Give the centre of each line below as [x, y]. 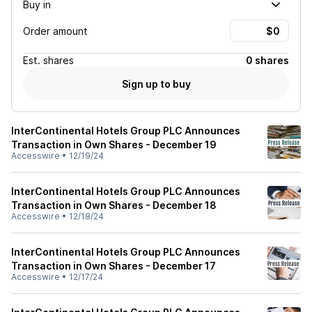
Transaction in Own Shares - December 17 [114, 266]
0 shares [267, 60]
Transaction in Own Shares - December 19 [114, 145]
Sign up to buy [156, 84]
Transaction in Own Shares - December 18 [114, 205]
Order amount [55, 31]
